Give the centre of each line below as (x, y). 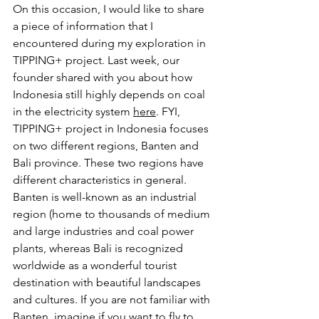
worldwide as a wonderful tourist (96, 265)
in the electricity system (73, 111)
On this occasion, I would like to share (110, 9)
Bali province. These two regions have (110, 163)
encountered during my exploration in (111, 43)
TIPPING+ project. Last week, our (98, 60)
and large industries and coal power (105, 231)
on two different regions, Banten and (107, 146)
